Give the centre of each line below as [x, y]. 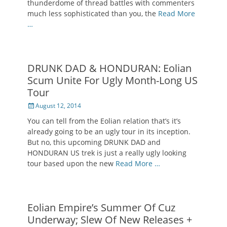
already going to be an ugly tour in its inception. [109, 132]
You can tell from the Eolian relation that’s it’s [104, 121]
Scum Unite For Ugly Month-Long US [112, 81]
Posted [36, 105]
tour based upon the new [71, 164]
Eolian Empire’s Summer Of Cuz [101, 208]
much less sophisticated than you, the [93, 14]
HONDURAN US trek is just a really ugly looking [107, 153]
